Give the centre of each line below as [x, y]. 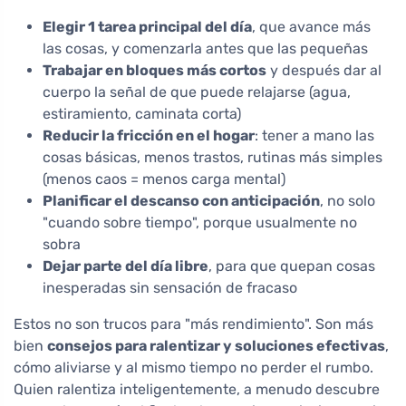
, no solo [348, 201]
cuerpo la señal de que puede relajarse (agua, [197, 92]
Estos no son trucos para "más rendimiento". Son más [193, 324]
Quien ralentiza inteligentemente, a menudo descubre [197, 390]
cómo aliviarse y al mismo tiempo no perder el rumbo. [193, 368]
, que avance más [311, 27]
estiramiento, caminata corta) [142, 114]
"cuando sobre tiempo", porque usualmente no [200, 223]
